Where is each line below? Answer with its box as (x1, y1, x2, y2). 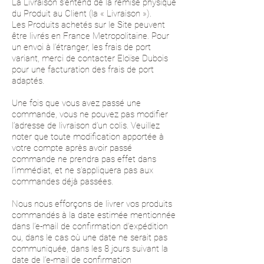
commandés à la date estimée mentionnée (12, 210, 176, 220)
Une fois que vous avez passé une (12, 98, 141, 108)
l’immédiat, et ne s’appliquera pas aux (12, 165, 153, 176)
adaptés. (12, 75, 44, 86)
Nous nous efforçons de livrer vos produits (12, 199, 172, 209)
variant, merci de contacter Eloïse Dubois (12, 53, 168, 64)
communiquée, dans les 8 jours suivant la (12, 243, 168, 254)
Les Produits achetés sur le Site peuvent (12, 19, 165, 30)
